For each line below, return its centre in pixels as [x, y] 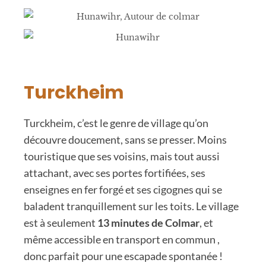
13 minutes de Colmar [148, 222]
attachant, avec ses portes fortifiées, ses [115, 172]
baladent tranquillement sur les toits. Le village [131, 206]
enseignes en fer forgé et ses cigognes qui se [123, 189]
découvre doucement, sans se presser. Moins [125, 139]
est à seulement [61, 222]
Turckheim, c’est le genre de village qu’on [116, 123]
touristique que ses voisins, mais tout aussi [122, 156]
